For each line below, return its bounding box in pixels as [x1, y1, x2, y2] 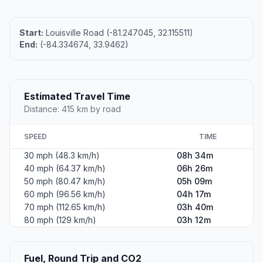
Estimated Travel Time [24, 90, 130, 103]
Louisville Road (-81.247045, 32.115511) [43, 28, 193, 38]
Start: [19, 28, 43, 38]
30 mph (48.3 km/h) [24, 150, 100, 161]
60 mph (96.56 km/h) [24, 189, 106, 200]
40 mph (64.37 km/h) [24, 163, 106, 174]
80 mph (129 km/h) [24, 215, 96, 225]
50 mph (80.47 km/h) [24, 176, 106, 187]
